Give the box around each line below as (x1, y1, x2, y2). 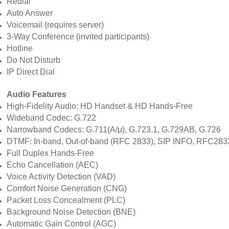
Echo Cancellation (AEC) (7, 160, 99, 169)
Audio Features (7, 89, 67, 99)
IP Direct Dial (7, 67, 55, 76)
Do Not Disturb (7, 55, 61, 64)
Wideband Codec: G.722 (7, 113, 97, 122)
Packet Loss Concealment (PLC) (7, 195, 126, 204)
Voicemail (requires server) (7, 20, 104, 29)
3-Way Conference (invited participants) (7, 32, 150, 41)
